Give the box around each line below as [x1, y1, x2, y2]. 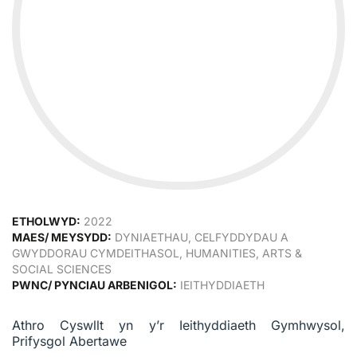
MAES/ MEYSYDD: [12, 229, 112, 244]
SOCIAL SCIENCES [12, 261, 112, 276]
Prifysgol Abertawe [12, 332, 127, 349]
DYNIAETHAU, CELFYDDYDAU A [112, 229, 288, 244]
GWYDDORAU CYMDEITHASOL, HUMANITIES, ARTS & [12, 245, 302, 260]
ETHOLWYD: [12, 214, 80, 228]
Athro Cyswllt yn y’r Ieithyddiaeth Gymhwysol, [12, 316, 345, 333]
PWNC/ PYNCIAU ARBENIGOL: [12, 277, 177, 292]
